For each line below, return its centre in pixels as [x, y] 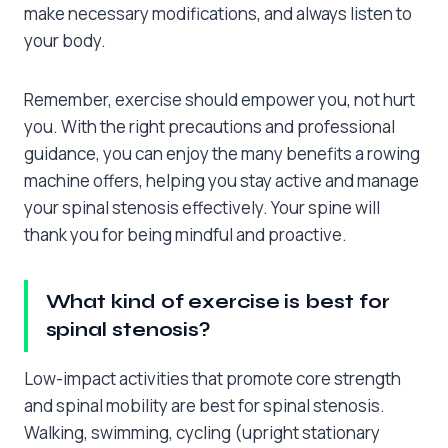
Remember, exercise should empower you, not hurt [219, 100]
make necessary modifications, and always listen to [218, 14]
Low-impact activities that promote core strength [212, 378]
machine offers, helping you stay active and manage [221, 181]
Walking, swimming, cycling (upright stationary [202, 432]
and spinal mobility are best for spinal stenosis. [204, 405]
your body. [65, 41]
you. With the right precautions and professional [209, 127]
